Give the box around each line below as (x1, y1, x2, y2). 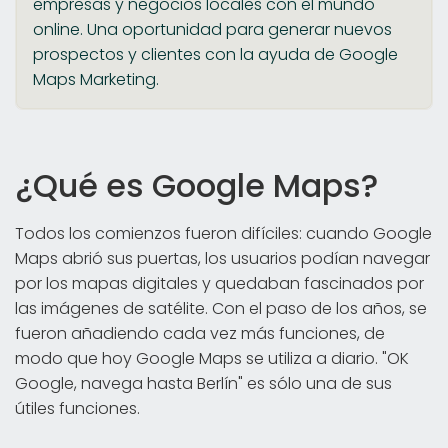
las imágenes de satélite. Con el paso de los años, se (15, 296, 427, 320)
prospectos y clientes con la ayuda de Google (33, 42, 398, 66)
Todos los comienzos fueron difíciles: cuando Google (15, 221, 432, 245)
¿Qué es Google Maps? (15, 162, 378, 208)
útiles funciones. (15, 396, 140, 420)
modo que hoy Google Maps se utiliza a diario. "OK (15, 346, 409, 370)
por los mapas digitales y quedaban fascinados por (15, 271, 424, 295)
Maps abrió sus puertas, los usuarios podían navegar (15, 246, 430, 270)
